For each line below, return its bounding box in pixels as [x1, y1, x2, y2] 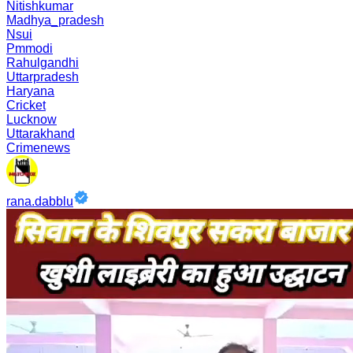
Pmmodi [6, 42, 53, 55]
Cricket [6, 98, 46, 112]
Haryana [6, 84, 54, 98]
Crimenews [6, 141, 70, 154]
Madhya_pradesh [6, 13, 104, 27]
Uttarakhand [6, 127, 75, 140]
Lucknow [6, 113, 57, 126]
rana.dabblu [6, 195, 73, 208]
